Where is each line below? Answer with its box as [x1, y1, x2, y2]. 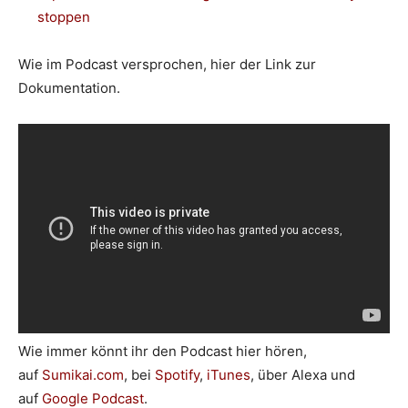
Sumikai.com [42, 366, 124, 384]
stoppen [37, 7, 90, 25]
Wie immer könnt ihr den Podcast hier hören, [18, 342, 307, 361]
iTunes [203, 366, 250, 384]
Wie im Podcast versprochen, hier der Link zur [18, 55, 316, 73]
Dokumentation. [18, 78, 120, 97]
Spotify [155, 366, 199, 384]
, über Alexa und [250, 366, 355, 384]
